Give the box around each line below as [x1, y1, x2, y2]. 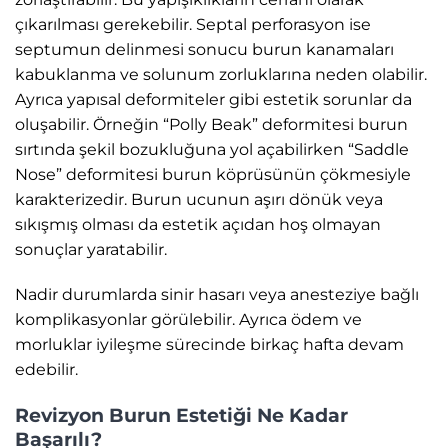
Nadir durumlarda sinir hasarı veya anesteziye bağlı [15, 285, 419, 305]
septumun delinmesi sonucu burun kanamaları [15, 39, 394, 59]
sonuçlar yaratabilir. [15, 239, 167, 259]
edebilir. [15, 360, 78, 380]
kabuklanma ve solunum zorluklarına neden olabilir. [15, 64, 427, 84]
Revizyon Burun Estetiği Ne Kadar [15, 403, 348, 428]
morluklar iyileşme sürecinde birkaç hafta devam [15, 335, 404, 355]
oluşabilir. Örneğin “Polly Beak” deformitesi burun [15, 114, 408, 134]
